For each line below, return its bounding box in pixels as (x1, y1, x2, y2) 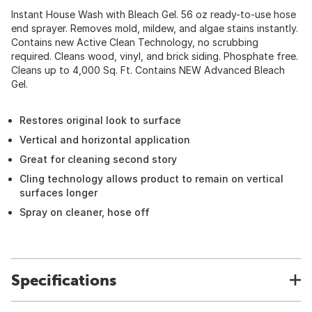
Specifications (11, 271, 116, 289)
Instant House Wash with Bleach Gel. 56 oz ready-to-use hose (11, 8, 296, 20)
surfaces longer (19, 187, 97, 198)
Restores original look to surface (19, 114, 181, 126)
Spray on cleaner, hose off (19, 206, 150, 218)
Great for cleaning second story (19, 153, 177, 165)
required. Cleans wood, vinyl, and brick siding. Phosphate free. (11, 50, 298, 62)
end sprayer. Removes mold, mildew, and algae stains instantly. (11, 22, 298, 34)
